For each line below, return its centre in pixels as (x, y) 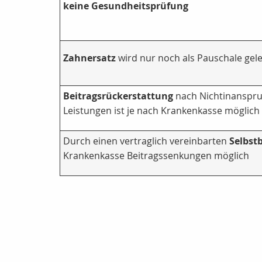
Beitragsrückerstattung (118, 96)
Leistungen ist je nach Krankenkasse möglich (161, 111)
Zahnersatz (89, 58)
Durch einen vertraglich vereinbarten (146, 141)
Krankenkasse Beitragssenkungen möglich (156, 156)
